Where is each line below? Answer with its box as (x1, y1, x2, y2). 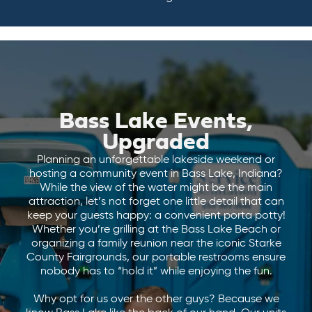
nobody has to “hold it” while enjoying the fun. (40, 266, 272, 277)
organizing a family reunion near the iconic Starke (31, 238, 281, 249)
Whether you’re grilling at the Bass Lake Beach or (31, 224, 281, 235)
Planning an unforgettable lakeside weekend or (37, 155, 275, 166)
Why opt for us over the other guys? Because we (33, 294, 279, 305)
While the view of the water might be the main (40, 182, 272, 194)
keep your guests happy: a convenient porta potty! (26, 210, 286, 221)
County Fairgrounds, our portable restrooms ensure (26, 252, 286, 263)
